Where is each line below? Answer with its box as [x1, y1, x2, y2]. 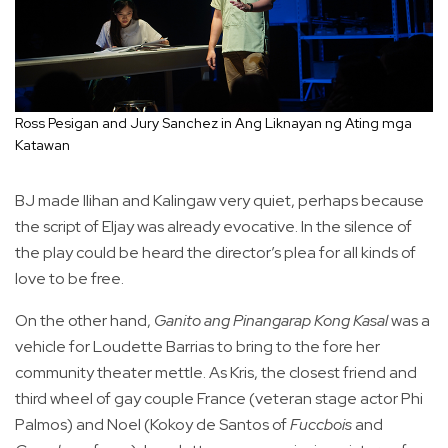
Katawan [15, 136, 73, 155]
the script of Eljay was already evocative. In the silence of [15, 216, 412, 238]
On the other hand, [15, 310, 154, 332]
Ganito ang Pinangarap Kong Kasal [154, 310, 388, 332]
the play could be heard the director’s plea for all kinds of [15, 242, 416, 264]
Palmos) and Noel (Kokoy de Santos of [15, 414, 290, 436]
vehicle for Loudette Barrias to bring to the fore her [15, 336, 380, 358]
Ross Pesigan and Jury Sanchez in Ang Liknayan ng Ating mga [15, 114, 412, 133]
